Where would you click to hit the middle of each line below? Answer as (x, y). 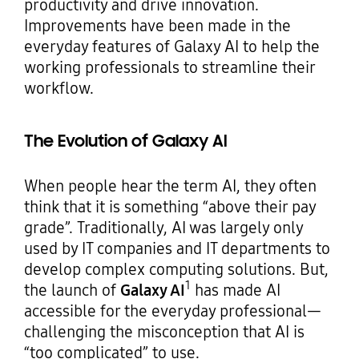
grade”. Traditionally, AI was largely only (163, 227)
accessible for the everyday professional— (172, 311)
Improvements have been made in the (157, 26)
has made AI (235, 290)
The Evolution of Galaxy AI (125, 141)
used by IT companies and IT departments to (177, 248)
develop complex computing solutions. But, (176, 269)
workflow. (58, 89)
